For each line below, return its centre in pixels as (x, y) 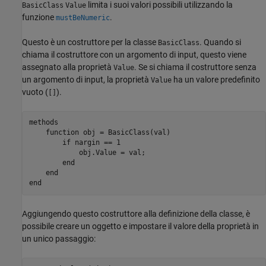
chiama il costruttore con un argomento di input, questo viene (134, 54)
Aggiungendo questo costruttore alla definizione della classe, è (136, 213)
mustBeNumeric (83, 18)
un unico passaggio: (59, 238)
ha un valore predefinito (216, 79)
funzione (39, 17)
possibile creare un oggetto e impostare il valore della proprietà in (140, 226)
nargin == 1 (95, 142)
